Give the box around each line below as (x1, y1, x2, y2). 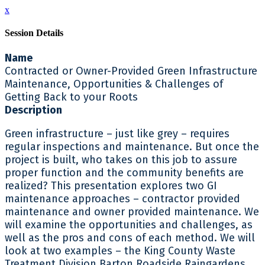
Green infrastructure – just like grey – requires (5, 127, 230, 140)
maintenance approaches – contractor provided (5, 192, 240, 205)
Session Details (5, 28, 63, 38)
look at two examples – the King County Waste (5, 244, 235, 257)
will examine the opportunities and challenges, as (5, 218, 253, 231)
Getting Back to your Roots (5, 90, 138, 104)
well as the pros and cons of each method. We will (5, 231, 255, 244)
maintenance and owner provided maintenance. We (5, 205, 259, 218)
